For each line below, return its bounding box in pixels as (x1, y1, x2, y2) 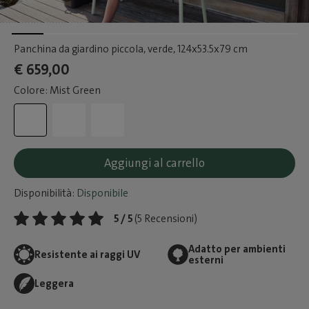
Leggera (34, 277, 74, 290)
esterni (188, 253, 223, 267)
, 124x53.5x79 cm (173, 42, 248, 56)
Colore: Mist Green (14, 83, 101, 97)
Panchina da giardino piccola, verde (14, 42, 173, 56)
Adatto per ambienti (188, 242, 286, 256)
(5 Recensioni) (134, 212, 197, 226)
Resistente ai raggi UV (34, 248, 140, 261)
